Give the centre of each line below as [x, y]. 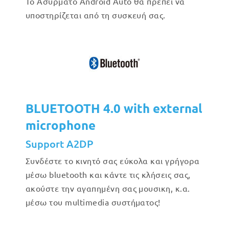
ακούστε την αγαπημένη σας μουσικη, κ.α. [108, 188]
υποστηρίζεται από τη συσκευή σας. [96, 15]
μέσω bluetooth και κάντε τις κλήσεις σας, [108, 174]
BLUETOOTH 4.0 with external [114, 108]
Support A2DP [59, 144]
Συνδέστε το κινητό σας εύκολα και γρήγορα [113, 161]
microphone [61, 125]
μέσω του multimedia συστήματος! [93, 202]
